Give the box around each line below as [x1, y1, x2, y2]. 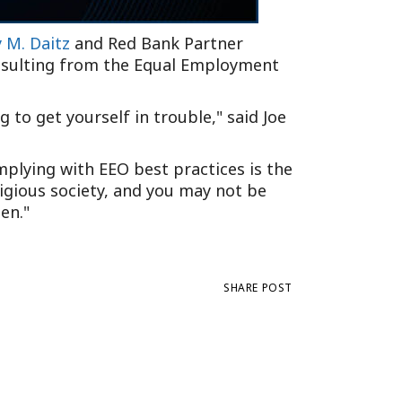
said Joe [223, 106, 286, 127]
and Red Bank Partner [70, 32, 243, 54]
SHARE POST [223, 280, 293, 296]
